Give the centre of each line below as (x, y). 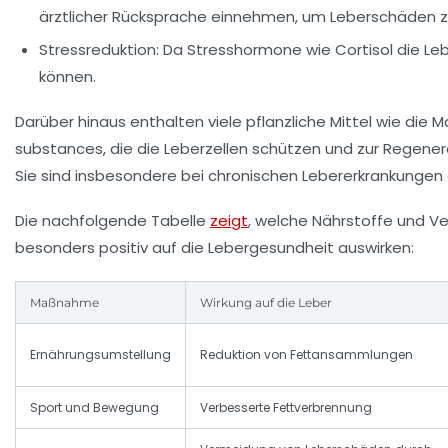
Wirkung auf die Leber (266, 303)
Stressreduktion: (99, 50)
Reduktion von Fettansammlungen (306, 355)
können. (67, 77)
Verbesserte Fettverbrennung (286, 408)
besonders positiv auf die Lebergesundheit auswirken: (214, 248)
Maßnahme (64, 303)
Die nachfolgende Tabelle (112, 221)
